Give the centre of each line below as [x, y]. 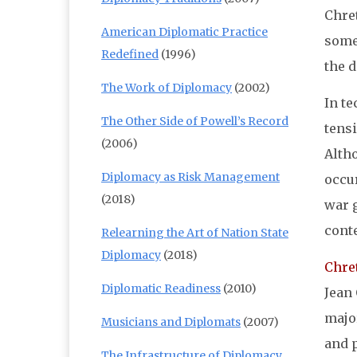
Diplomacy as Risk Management [190, 177]
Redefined [130, 55]
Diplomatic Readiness [161, 289]
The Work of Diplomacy [167, 88]
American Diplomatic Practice [184, 32]
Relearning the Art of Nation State [195, 233]
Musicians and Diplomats [171, 322]
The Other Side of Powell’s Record [195, 122]
